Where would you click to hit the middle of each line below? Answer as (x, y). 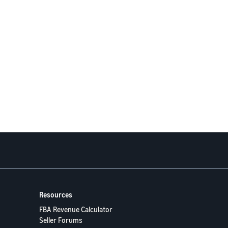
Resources (56, 195)
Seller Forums (61, 220)
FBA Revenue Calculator (76, 209)
